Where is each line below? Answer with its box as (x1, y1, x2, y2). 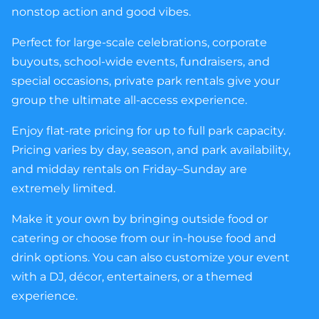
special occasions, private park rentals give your (11, 74, 280, 88)
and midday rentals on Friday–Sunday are (11, 162, 247, 177)
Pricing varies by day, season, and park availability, (11, 143, 291, 157)
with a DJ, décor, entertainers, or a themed (11, 270, 253, 284)
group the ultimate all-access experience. (11, 93, 247, 108)
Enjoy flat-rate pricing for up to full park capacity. (11, 124, 286, 138)
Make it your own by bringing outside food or (11, 212, 268, 226)
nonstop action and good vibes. (11, 5, 191, 19)
